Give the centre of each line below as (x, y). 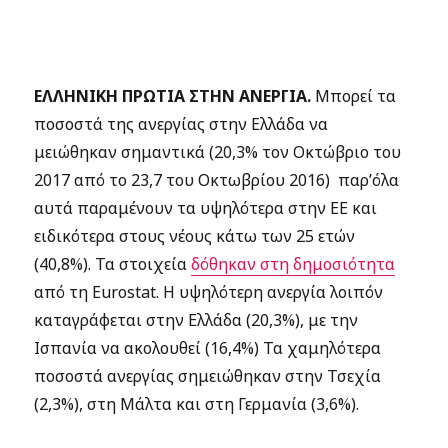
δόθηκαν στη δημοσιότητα (293, 264)
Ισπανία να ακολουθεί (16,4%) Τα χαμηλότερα (208, 348)
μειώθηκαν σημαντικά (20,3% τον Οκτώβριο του (218, 152)
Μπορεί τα (354, 96)
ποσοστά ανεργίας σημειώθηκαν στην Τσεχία (208, 376)
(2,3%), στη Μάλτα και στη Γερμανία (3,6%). (197, 404)
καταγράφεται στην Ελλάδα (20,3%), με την (196, 320)
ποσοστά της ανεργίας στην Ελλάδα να (181, 124)
